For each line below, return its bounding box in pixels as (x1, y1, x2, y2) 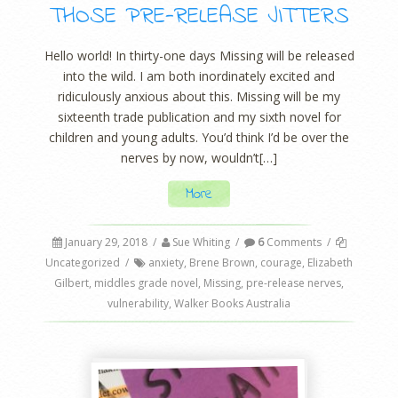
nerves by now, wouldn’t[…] (121, 148, 277, 166)
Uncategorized (45, 255, 120, 271)
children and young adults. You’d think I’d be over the (49, 128, 349, 146)
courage (260, 255, 302, 271)
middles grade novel (94, 275, 198, 291)
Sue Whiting (171, 235, 230, 251)
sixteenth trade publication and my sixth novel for (57, 107, 341, 125)
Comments (263, 235, 322, 251)
